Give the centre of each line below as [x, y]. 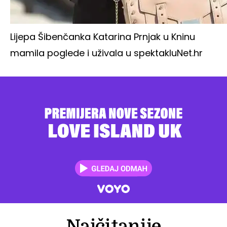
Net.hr [190, 53]
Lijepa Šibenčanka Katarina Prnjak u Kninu [103, 37]
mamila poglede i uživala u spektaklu [93, 53]
